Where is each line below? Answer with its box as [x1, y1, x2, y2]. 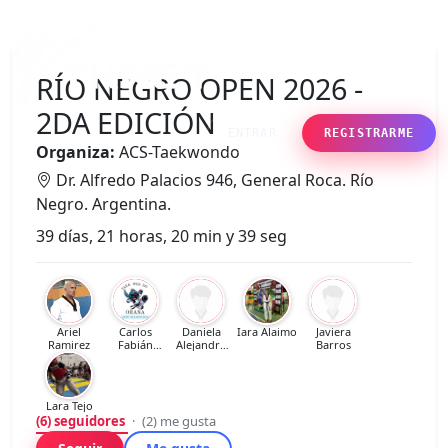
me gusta [157, 412, 216, 430]
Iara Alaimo [237, 324, 297, 339]
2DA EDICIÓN [36, 103, 216, 142]
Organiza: [36, 141, 115, 163]
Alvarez [182, 363, 220, 378]
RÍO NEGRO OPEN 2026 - [36, 69, 363, 108]
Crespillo [112, 350, 158, 365]
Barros [315, 337, 351, 352]
